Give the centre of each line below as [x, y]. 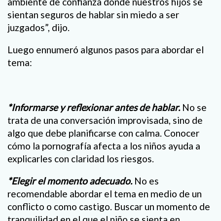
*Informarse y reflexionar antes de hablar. [94, 107]
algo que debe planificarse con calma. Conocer [103, 133]
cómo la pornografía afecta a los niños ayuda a [104, 146]
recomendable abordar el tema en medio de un [105, 193]
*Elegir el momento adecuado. [71, 181]
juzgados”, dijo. [38, 28]
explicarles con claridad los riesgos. [81, 158]
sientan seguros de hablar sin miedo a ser [93, 15]
